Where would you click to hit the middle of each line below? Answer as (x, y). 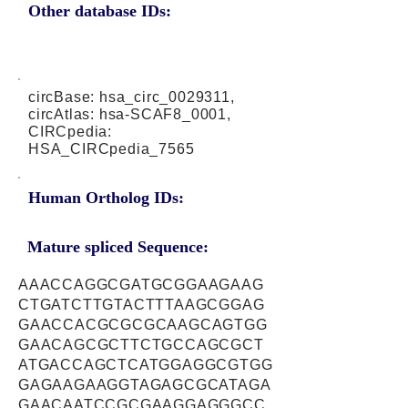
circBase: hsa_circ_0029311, (132, 97)
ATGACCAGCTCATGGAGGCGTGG (146, 365)
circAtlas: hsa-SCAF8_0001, (130, 114)
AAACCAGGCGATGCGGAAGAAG (141, 285)
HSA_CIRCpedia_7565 (112, 149)
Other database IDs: (100, 11)
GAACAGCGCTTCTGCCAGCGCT (141, 345)
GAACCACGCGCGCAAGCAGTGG (143, 325)
